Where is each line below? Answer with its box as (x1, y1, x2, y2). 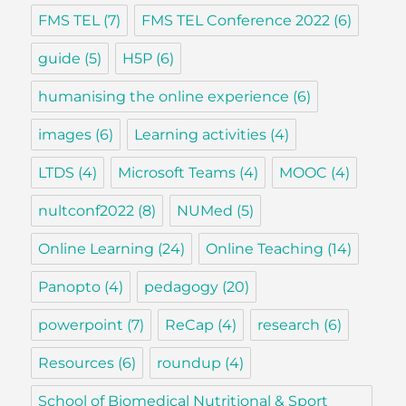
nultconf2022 (38, 201, 135, 219)
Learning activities (134, 125, 267, 143)
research (257, 315, 321, 333)
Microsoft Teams (118, 163, 237, 181)
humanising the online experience (38, 87, 290, 105)
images (38, 125, 92, 143)
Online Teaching (206, 239, 324, 257)
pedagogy (144, 277, 219, 295)
